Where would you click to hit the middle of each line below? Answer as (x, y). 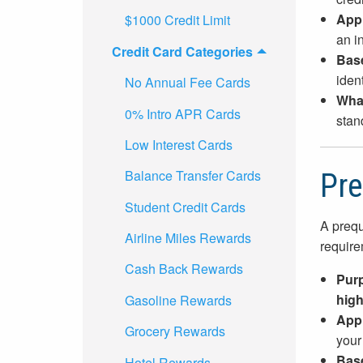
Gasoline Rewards (178, 300)
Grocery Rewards (175, 331)
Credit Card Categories (182, 51)
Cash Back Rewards (184, 269)
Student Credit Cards (185, 207)
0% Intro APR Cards (183, 113)
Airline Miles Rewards (188, 238)
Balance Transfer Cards (193, 176)
